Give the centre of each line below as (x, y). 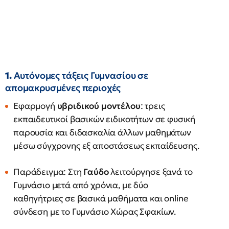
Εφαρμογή (35, 106)
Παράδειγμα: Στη (49, 172)
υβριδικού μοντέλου (99, 106)
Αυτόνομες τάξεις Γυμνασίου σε (81, 75)
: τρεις (153, 106)
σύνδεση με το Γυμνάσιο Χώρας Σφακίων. (95, 212)
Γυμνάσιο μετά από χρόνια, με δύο (81, 185)
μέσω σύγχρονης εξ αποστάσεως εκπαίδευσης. (106, 146)
